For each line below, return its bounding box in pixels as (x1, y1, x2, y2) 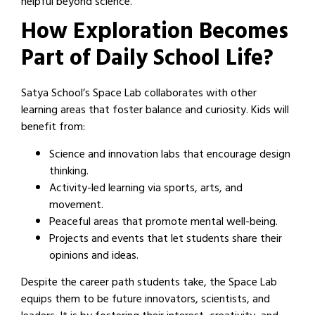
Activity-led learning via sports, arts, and (49, 178, 243, 200)
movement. (49, 195, 103, 217)
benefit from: (21, 117, 85, 139)
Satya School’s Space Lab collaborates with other (21, 84, 257, 105)
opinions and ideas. (49, 245, 139, 267)
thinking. (49, 161, 89, 183)
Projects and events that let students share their (49, 229, 282, 250)
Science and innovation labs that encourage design (49, 144, 290, 166)
